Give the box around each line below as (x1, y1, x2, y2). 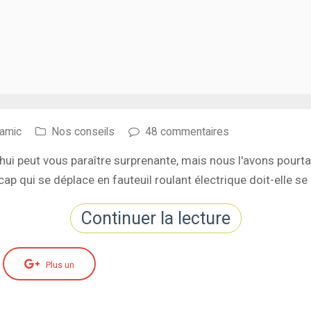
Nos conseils (51, 125, 115, 138)
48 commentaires (145, 125, 229, 138)
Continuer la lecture (81, 208, 230, 228)
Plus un (45, 259, 74, 270)
